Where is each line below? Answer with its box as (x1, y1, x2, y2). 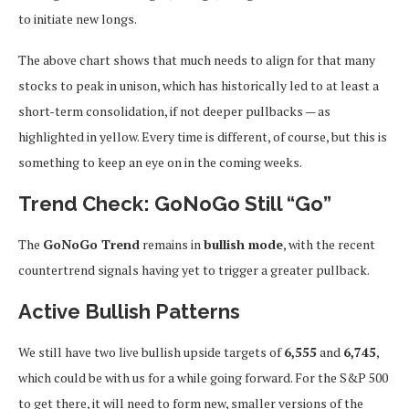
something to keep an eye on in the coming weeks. (18, 152, 302, 171)
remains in (140, 235, 204, 253)
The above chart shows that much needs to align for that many (18, 50, 375, 68)
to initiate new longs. (18, 9, 137, 27)
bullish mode (204, 235, 283, 253)
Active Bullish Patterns (18, 299, 240, 323)
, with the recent (283, 235, 375, 253)
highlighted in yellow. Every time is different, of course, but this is (18, 127, 387, 145)
